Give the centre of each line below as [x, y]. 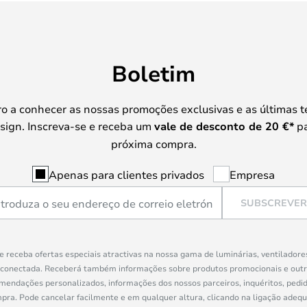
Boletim [153, 73]
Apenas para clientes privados [126, 174]
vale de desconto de [210, 126]
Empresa [252, 174]
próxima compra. [153, 143]
